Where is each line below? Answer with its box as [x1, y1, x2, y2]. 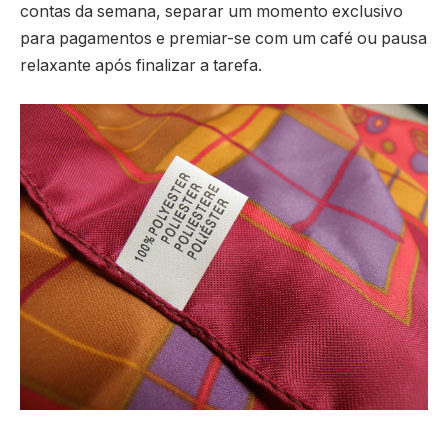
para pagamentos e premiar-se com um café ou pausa [20, 29, 427, 49]
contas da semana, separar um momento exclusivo [20, 2, 403, 22]
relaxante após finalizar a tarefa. [20, 56, 262, 76]
